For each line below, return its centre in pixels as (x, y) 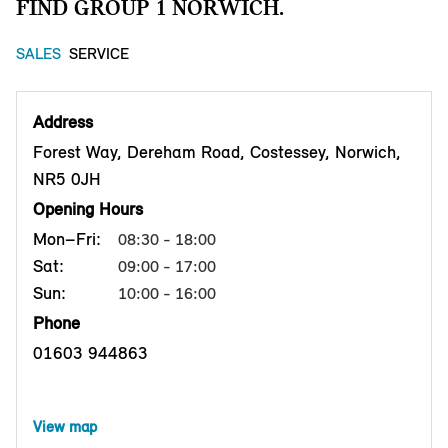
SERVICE (99, 54)
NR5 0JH (67, 179)
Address (63, 122)
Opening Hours (88, 209)
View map (65, 427)
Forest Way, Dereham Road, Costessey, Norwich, (217, 152)
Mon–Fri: (67, 239)
